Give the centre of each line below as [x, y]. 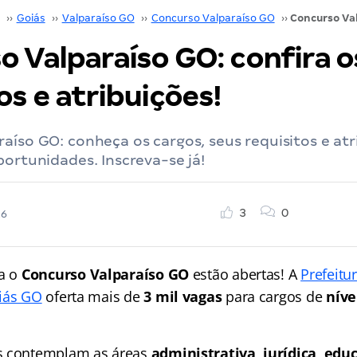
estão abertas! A [247, 274]
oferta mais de [91, 296]
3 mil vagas [181, 296]
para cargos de [274, 296]
